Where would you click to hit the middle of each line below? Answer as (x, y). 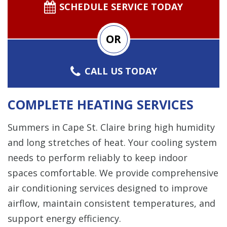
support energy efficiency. (64, 218)
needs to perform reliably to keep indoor (98, 157)
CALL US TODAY (121, 71)
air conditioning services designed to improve (108, 188)
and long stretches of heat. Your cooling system (112, 142)
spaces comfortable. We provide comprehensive (113, 173)
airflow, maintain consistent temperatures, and (111, 203)
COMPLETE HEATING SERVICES (101, 104)
